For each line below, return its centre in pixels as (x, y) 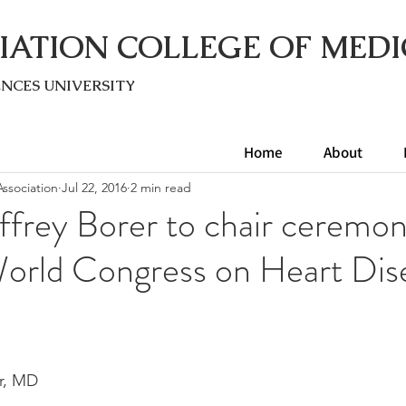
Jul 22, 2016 (94, 187)
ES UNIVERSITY (79, 86)
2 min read (161, 187)
